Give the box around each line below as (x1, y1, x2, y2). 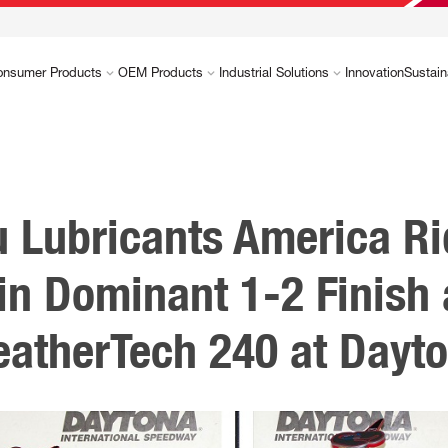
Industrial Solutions (218, 64, 329, 80)
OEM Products (117, 64, 203, 80)
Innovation (344, 64, 404, 80)
